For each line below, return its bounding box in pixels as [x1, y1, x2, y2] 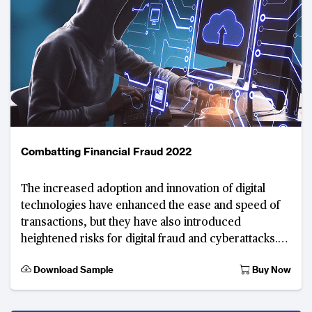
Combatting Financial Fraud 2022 [21, 145, 192, 158]
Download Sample [31, 264, 114, 275]
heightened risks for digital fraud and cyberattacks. [21, 234, 278, 245]
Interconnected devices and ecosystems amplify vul [21, 251, 287, 262]
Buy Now [250, 264, 291, 275]
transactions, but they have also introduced [21, 217, 241, 228]
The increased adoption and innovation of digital [21, 184, 265, 195]
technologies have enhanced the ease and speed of [21, 201, 280, 212]
